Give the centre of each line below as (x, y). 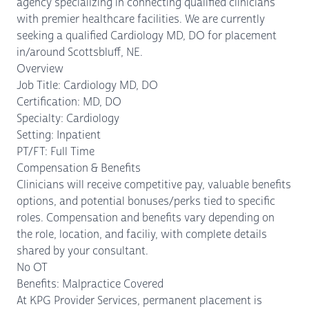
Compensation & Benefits (79, 168)
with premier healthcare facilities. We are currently (141, 19)
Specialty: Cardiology (68, 118)
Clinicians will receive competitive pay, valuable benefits (154, 185)
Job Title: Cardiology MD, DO (87, 85)
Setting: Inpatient (59, 135)
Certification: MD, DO (69, 102)
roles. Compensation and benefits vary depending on (146, 218)
